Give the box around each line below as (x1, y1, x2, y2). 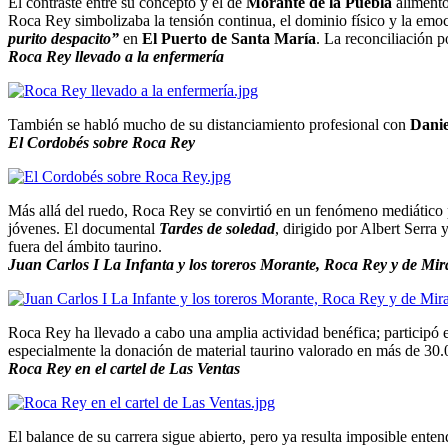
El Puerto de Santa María (142, 29, 316, 47)
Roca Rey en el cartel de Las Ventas (8, 359, 240, 377)
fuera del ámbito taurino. (8, 237, 162, 255)
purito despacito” (8, 29, 119, 47)
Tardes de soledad (159, 219, 275, 237)
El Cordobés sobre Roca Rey (8, 133, 195, 151)
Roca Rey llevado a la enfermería (8, 47, 224, 65)
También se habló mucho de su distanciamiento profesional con (8, 115, 410, 133)
